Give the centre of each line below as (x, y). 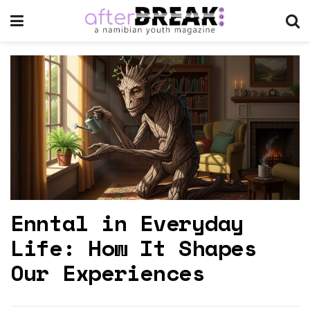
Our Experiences (108, 273)
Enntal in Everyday (127, 223)
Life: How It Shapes (134, 248)
